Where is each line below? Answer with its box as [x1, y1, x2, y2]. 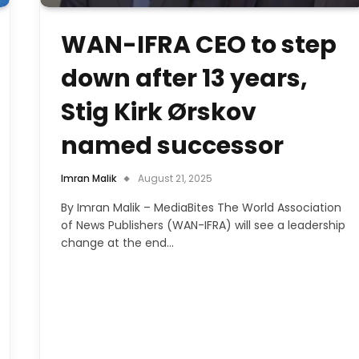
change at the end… [61, 234, 174, 251]
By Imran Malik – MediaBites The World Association [61, 199, 341, 216]
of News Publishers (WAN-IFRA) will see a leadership [61, 216, 345, 233]
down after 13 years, [61, 61, 308, 95]
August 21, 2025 [138, 171, 212, 185]
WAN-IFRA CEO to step [61, 27, 337, 62]
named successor [61, 128, 284, 163]
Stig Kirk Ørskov [61, 95, 256, 129]
